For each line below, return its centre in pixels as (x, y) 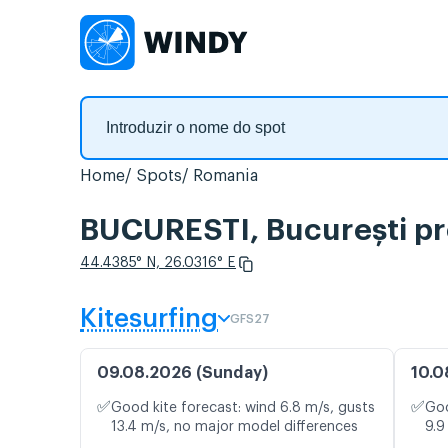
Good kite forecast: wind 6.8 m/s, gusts (243, 408)
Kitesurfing (149, 319)
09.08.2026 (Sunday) (182, 373)
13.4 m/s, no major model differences (234, 427)
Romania (225, 176)
